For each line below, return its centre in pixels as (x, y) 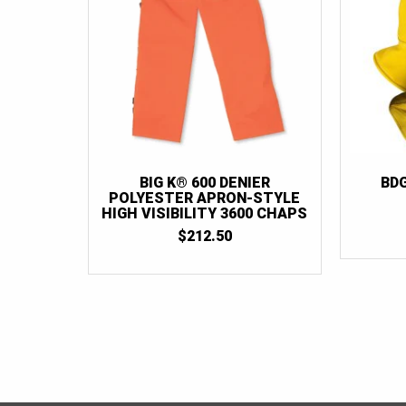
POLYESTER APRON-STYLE (205, 198)
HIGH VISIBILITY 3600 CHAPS (205, 214)
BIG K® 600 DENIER (204, 183)
